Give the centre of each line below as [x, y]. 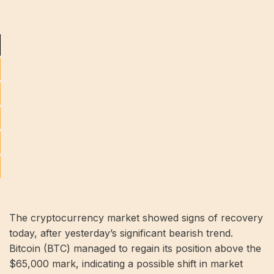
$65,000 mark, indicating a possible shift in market [126, 264]
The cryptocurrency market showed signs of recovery [136, 218]
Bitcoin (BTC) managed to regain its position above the [135, 248]
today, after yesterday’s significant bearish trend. [121, 233]
